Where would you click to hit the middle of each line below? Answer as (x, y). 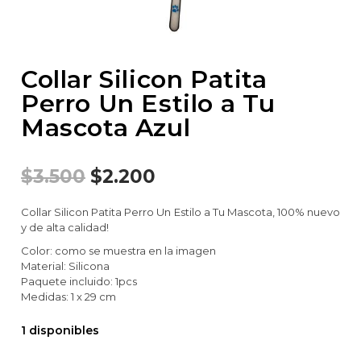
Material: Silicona (65, 266)
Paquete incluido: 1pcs (79, 282)
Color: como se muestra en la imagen (118, 251)
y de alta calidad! (65, 228)
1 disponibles (60, 331)
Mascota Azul (106, 128)
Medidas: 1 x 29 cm (68, 297)
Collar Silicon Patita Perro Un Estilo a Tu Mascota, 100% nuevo (180, 212)
